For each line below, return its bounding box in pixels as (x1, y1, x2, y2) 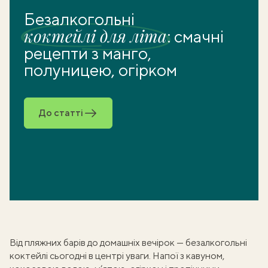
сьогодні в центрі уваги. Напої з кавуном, (48, 250, 225, 261)
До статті (39, 107, 83, 118)
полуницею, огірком (24, 60, 177, 80)
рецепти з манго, (24, 43, 151, 63)
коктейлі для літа (24, 25, 167, 47)
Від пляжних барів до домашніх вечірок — (10, 237, 185, 248)
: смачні (167, 26, 224, 46)
